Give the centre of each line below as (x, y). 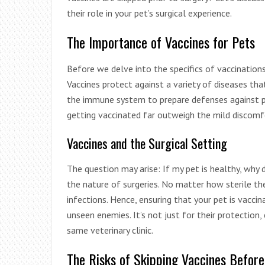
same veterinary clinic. (110, 230)
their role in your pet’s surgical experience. (149, 13)
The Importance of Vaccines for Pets (161, 42)
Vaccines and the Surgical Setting (147, 143)
